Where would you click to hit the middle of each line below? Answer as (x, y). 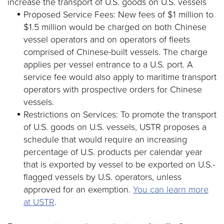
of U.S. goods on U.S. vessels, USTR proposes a (115, 127)
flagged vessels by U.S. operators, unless (102, 177)
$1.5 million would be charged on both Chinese (115, 27)
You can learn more (171, 189)
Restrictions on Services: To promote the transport (120, 114)
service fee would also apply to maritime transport (120, 77)
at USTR (39, 202)
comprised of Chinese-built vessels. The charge (115, 52)
